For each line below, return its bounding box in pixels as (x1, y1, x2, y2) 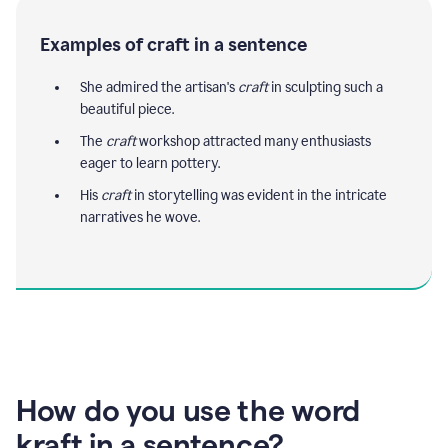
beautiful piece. (80, 100, 174, 118)
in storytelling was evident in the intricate (131, 186, 387, 204)
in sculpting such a (268, 78, 383, 96)
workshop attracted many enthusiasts (136, 132, 371, 150)
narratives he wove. (80, 208, 200, 226)
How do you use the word (16, 393, 361, 427)
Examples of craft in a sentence (40, 33, 307, 56)
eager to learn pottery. (80, 154, 220, 172)
